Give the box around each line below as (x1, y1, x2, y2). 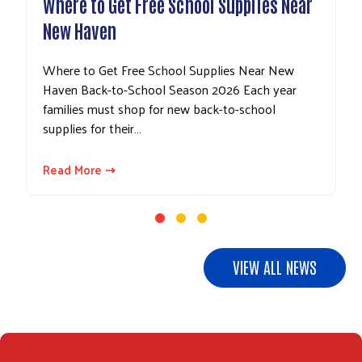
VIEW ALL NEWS (233, 256, 317, 278)
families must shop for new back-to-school (43, 97, 276, 121)
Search (148, 140, 192, 165)
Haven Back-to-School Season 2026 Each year (43, 78, 297, 102)
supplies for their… (43, 116, 141, 141)
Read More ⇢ (43, 158, 116, 181)
